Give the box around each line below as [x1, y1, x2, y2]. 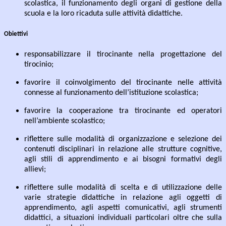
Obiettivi [4, 30, 28, 37]
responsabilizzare [24, 50, 81, 59]
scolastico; [71, 117, 105, 126]
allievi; [24, 165, 46, 174]
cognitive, [190, 145, 222, 154]
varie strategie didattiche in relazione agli [24, 194, 181, 202]
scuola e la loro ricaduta [24, 9, 103, 18]
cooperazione [69, 107, 113, 116]
